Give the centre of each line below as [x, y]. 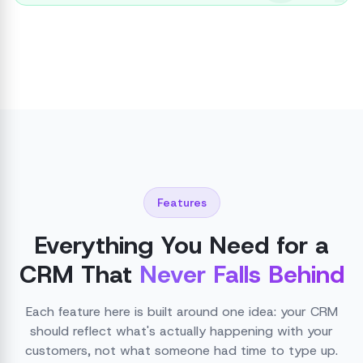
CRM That [75, 274]
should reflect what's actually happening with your [181, 331]
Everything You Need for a [181, 245]
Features [181, 203]
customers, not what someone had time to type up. [181, 350]
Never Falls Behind [241, 274]
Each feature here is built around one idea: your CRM [181, 312]
